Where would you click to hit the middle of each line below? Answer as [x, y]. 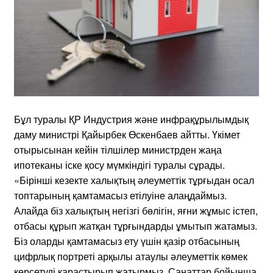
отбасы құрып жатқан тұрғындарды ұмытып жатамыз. [136, 225]
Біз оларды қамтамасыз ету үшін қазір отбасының [127, 241]
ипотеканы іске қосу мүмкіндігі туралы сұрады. [119, 165]
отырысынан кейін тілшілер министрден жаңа [118, 149]
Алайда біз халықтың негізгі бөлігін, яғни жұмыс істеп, [136, 210]
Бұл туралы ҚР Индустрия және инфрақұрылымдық [131, 119]
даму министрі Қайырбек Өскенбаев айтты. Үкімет [127, 134]
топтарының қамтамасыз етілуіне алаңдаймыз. [120, 195]
